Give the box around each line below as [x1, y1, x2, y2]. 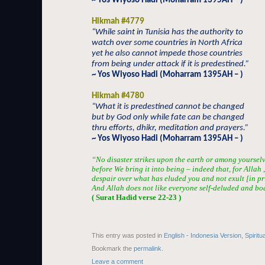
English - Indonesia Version [164, 232, 241, 239]
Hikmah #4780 [92, 92, 144, 101]
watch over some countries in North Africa [92, 38, 243, 47]
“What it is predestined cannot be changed [92, 102, 244, 111]
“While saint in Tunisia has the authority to [92, 28, 243, 37]
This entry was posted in [92, 232, 164, 239]
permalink [134, 245, 161, 252]
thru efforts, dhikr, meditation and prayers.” [92, 124, 248, 132]
